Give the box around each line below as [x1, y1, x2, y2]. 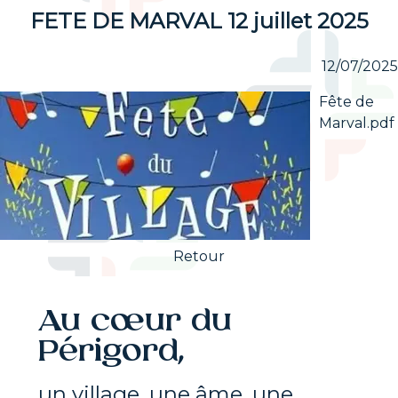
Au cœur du [37, 305, 232, 339]
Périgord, [37, 335, 184, 370]
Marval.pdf [319, 115, 394, 132]
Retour [173, 248, 225, 266]
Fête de [319, 93, 374, 111]
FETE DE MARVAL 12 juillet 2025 [29, 8, 369, 35]
